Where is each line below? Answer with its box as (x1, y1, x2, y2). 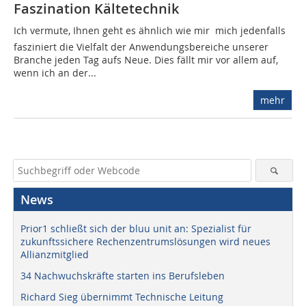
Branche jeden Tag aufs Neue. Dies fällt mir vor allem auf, (14, 53, 278, 67)
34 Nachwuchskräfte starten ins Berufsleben (20, 269, 225, 283)
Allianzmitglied (20, 248, 89, 262)
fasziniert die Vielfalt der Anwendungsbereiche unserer (14, 40, 268, 54)
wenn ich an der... (14, 66, 96, 80)
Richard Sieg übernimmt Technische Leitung (20, 290, 223, 304)
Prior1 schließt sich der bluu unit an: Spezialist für (20, 222, 251, 236)
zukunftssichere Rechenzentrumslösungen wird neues (20, 235, 270, 249)
